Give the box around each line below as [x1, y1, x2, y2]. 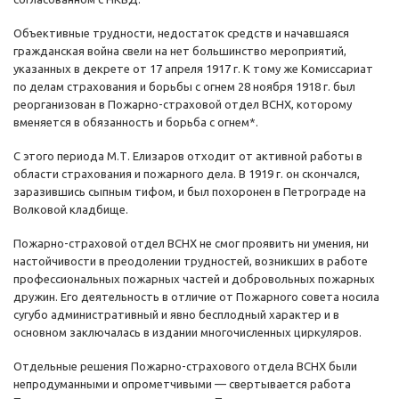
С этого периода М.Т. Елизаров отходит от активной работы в [13, 150, 362, 163]
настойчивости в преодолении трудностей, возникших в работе [13, 255, 368, 268]
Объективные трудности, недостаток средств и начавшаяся [13, 27, 349, 40]
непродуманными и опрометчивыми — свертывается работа [13, 378, 351, 391]
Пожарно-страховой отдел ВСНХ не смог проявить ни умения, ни [13, 237, 369, 250]
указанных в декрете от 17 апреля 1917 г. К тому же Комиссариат [13, 62, 373, 76]
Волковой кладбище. [13, 203, 128, 216]
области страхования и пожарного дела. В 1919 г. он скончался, [13, 167, 360, 181]
